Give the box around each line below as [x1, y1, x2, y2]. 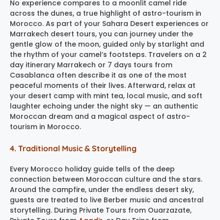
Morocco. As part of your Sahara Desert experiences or [10, 18, 209, 28]
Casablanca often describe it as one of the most [10, 70, 187, 80]
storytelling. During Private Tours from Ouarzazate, [10, 205, 192, 215]
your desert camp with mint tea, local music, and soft [10, 90, 202, 101]
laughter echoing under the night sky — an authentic [10, 101, 198, 111]
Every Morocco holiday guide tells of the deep [10, 164, 175, 174]
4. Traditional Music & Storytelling [10, 143, 137, 153]
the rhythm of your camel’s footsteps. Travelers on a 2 [10, 49, 207, 59]
